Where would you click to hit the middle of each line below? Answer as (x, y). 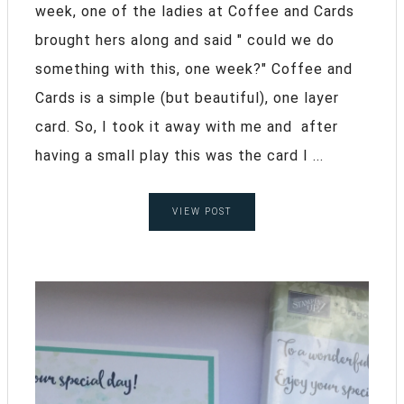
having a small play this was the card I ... (179, 156)
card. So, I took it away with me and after (187, 127)
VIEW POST (202, 212)
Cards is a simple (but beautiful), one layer (187, 98)
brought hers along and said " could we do (185, 41)
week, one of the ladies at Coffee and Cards (195, 12)
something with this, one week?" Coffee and (194, 69)
